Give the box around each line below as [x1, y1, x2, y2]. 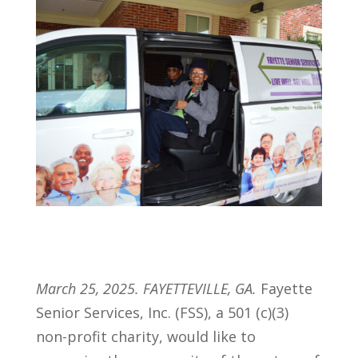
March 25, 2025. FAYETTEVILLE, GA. [35, 278, 257, 298]
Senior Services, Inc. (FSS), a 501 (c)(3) [35, 302, 288, 322]
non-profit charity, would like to [35, 326, 256, 346]
